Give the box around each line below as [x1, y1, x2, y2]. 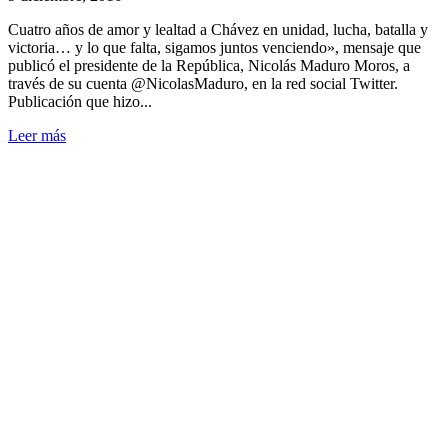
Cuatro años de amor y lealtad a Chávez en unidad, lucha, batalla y [8, 20, 428, 38]
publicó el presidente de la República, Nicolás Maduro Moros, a [8, 56, 410, 74]
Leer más [8, 126, 66, 144]
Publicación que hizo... [8, 92, 152, 110]
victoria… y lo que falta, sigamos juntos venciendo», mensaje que [8, 38, 421, 56]
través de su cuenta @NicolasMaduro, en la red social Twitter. [8, 74, 398, 92]
